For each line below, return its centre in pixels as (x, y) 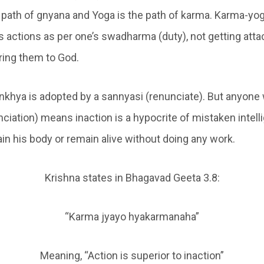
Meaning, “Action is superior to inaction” (132, 255)
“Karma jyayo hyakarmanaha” (132, 217)
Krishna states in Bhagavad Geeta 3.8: (132, 178)
